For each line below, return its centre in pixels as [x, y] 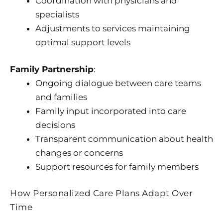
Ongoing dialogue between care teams [118, 83]
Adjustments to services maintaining [113, 29]
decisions [55, 125]
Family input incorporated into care [111, 111]
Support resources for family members [117, 167]
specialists [57, 15]
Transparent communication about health [124, 139]
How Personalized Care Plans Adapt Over [101, 193]
